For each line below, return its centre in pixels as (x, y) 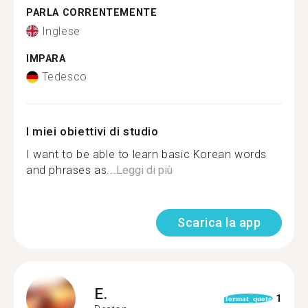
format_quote (248, 298)
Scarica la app (219, 222)
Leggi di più (145, 170)
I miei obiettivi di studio (92, 131)
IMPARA (46, 58)
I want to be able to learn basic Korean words (147, 154)
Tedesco (64, 77)
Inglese (61, 31)
